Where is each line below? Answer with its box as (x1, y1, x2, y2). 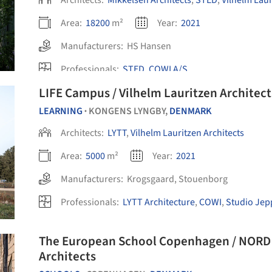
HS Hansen (127, 39, 171, 53)
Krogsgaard (127, 172, 174, 186)
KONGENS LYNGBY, (89, 104, 169, 118)
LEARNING (39, 104, 83, 118)
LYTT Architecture (123, 195, 195, 209)
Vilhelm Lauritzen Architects (131, 126, 244, 140)
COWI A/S (149, 63, 188, 76)
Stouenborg (178, 172, 228, 186)
